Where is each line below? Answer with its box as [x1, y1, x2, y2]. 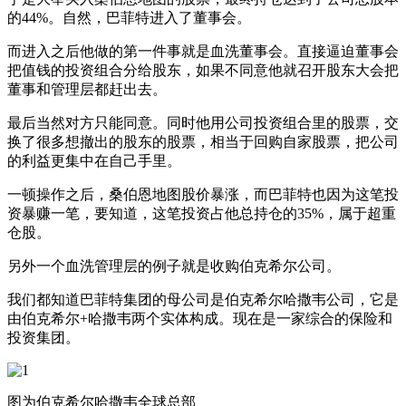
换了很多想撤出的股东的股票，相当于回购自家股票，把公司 [7, 133, 399, 150]
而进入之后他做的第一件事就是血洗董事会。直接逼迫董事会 [7, 43, 399, 59]
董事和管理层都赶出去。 [7, 81, 167, 97]
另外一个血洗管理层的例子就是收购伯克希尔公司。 [7, 257, 341, 274]
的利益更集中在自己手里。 [7, 152, 181, 169]
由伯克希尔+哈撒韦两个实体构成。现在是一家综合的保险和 [7, 310, 392, 326]
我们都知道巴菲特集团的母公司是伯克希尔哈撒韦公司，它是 [7, 291, 399, 307]
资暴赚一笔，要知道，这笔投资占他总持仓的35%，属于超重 [7, 205, 396, 221]
